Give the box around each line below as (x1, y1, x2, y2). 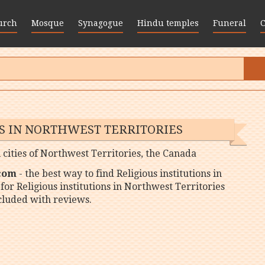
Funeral (213, 18, 246, 28)
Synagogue (78, 18, 123, 28)
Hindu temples (137, 18, 199, 28)
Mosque (31, 18, 64, 28)
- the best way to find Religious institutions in (17, 168, 222, 179)
